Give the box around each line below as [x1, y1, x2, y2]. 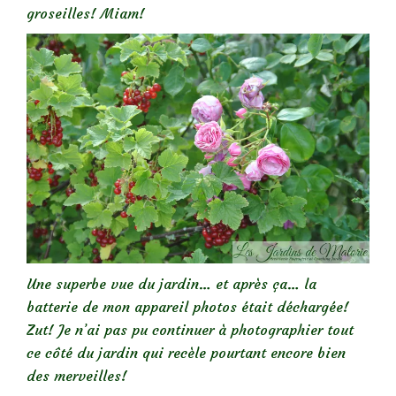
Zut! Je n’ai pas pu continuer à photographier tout [27, 320, 354, 339]
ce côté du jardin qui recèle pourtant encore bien [27, 343, 346, 362]
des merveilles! [27, 366, 127, 385]
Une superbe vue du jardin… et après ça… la [27, 274, 316, 293]
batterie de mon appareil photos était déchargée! [27, 297, 349, 316]
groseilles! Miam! [27, 4, 145, 23]
